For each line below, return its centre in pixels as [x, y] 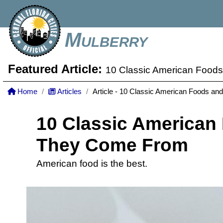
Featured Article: [57, 69]
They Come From [112, 145]
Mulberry [106, 40]
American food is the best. [92, 164]
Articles [69, 92]
